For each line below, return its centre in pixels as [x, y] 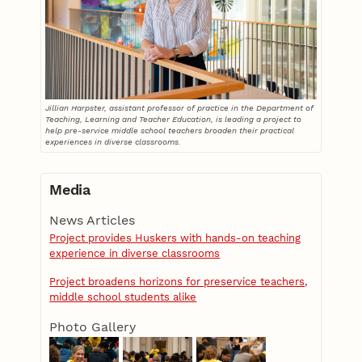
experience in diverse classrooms [135, 253]
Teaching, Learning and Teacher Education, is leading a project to [174, 119]
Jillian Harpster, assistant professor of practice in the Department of [180, 107]
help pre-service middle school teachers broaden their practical [170, 130]
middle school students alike [123, 297]
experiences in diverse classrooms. [114, 141]
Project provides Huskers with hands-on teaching [175, 238]
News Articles [93, 220]
